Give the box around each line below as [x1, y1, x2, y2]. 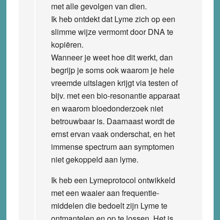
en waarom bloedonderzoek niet [51, 102, 163, 114]
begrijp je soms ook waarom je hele [51, 64, 174, 76]
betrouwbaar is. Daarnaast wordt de [51, 115, 175, 127]
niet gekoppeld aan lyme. [51, 153, 138, 165]
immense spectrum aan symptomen [51, 140, 174, 152]
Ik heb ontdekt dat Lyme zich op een [51, 13, 175, 25]
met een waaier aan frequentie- [51, 187, 159, 198]
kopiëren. [51, 38, 83, 50]
